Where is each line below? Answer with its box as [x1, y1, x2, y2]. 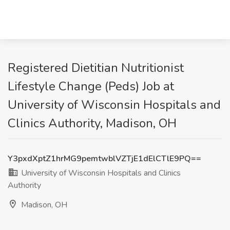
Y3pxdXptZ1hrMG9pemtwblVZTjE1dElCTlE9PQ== [8, 153, 201, 164]
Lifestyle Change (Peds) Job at [8, 78, 174, 94]
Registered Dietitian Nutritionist [8, 60, 184, 76]
